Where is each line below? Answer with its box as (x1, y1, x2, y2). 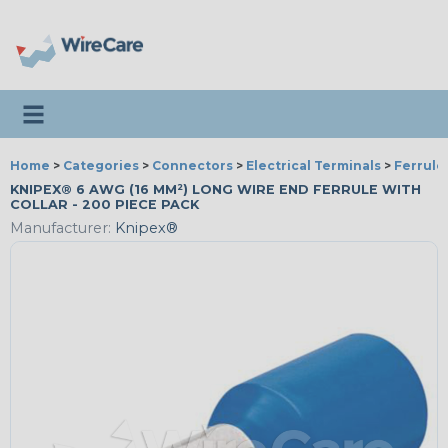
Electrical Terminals (246, 158, 381, 173)
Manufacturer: (10, 219, 111, 238)
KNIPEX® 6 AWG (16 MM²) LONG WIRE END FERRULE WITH (10, 182, 421, 197)
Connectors (152, 158, 233, 173)
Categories (63, 158, 139, 173)
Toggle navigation (19, 97, 163, 117)
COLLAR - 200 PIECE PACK (10, 197, 199, 212)
